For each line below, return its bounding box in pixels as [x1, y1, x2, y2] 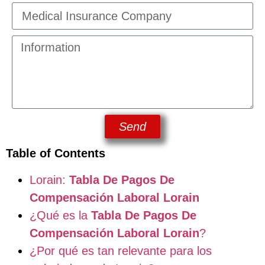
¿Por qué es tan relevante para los [30, 244, 212, 257]
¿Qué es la [30, 208, 91, 222]
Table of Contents [6, 147, 105, 160]
